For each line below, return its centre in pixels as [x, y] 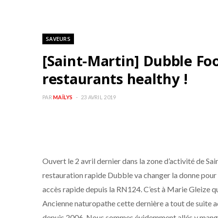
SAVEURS [58, 39]
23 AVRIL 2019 [98, 97]
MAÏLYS [63, 97]
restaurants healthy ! [115, 79]
